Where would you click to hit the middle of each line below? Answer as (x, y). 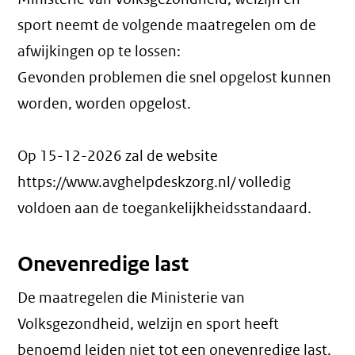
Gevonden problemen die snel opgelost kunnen (175, 78)
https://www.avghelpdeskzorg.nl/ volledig (155, 182)
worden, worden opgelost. (105, 104)
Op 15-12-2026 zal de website (118, 156)
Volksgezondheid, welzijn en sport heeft (149, 324)
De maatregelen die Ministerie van (132, 298)
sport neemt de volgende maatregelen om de (167, 25)
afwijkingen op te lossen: (99, 52)
